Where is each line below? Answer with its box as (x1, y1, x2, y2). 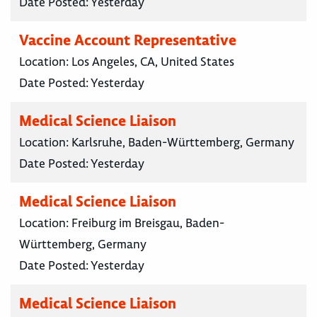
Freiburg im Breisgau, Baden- (71, 215, 224, 231)
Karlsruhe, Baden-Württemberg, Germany (71, 134, 294, 151)
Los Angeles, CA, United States (71, 54, 234, 70)
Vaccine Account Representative (19, 30, 236, 50)
